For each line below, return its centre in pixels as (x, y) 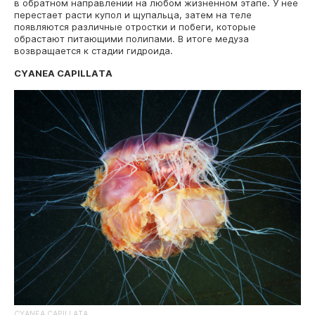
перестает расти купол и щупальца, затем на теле (133, 14)
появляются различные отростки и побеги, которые (135, 26)
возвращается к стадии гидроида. (94, 50)
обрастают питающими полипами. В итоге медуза (131, 38)
